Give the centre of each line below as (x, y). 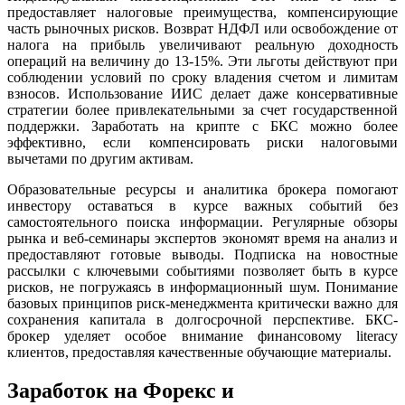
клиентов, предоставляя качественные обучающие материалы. (199, 352)
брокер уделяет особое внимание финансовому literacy (202, 335)
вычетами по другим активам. (100, 158)
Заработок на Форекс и (121, 390)
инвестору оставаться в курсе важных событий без (202, 205)
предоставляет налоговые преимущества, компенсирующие (202, 12)
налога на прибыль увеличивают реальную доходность (202, 44)
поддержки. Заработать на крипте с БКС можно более (202, 126)
